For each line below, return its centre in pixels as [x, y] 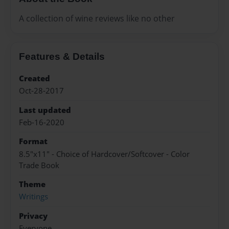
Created [35, 78]
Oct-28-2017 [41, 91]
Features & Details [62, 56]
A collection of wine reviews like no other [97, 18]
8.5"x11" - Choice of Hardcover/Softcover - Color [104, 154]
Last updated [45, 110]
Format [33, 142]
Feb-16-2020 [42, 122]
